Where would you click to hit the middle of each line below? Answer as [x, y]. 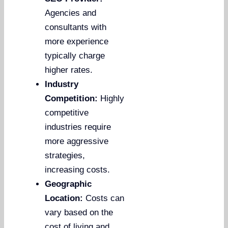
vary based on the [79, 213]
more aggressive [77, 141]
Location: [64, 198]
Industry [62, 84]
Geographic [68, 184]
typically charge [75, 56]
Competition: [72, 99]
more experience [77, 42]
